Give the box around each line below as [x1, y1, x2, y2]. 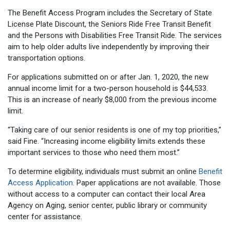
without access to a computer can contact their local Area [8, 189, 205, 199]
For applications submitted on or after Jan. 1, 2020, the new [8, 72, 208, 82]
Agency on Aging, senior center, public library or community [8, 200, 207, 210]
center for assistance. [8, 212, 82, 221]
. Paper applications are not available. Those [73, 178, 221, 187]
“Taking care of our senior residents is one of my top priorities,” [8, 125, 221, 135]
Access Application [8, 178, 73, 187]
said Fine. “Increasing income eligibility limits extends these [8, 136, 205, 146]
